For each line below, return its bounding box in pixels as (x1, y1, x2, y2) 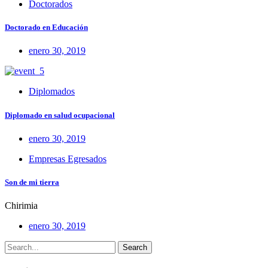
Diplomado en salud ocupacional (5, 110, 115, 120)
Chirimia (5, 200, 38, 211)
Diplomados (29, 86, 75, 97)
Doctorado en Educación (5, 23, 88, 32)
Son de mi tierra (5, 177, 59, 187)
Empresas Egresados (29, 153, 106, 164)
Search (123, 243, 147, 252)
